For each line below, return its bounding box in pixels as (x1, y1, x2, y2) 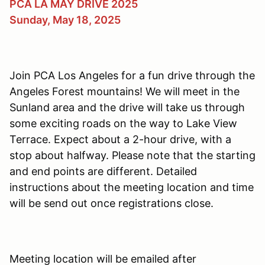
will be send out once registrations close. (9, 196, 214, 209)
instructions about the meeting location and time (9, 180, 254, 193)
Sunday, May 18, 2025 (9, 13, 121, 26)
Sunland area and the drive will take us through (9, 101, 245, 114)
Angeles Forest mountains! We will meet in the (9, 85, 240, 98)
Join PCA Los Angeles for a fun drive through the (9, 69, 255, 82)
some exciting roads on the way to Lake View (9, 117, 237, 130)
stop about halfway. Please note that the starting (9, 148, 256, 161)
